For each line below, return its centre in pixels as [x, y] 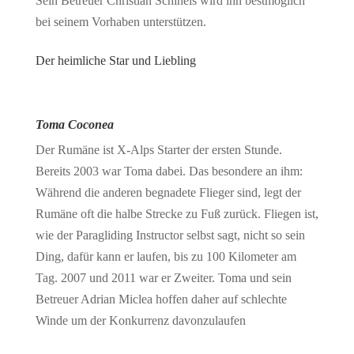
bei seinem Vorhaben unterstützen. [121, 21]
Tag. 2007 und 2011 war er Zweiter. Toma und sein [163, 277]
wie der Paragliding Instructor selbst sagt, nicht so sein [170, 235]
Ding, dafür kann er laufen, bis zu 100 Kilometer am [166, 256]
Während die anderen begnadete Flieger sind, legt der [168, 192]
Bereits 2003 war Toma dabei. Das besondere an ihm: [169, 171]
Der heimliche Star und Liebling [115, 60]
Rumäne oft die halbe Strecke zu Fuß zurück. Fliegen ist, [177, 213]
